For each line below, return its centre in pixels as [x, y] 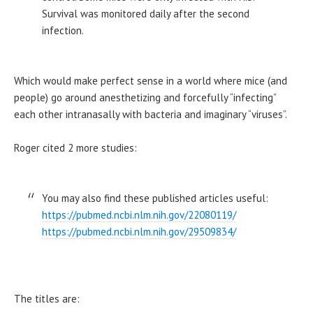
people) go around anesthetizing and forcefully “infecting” [145, 97]
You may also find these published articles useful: [156, 198]
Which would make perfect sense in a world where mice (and [151, 80]
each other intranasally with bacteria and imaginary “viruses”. [151, 114]
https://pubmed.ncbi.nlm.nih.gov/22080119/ [139, 214]
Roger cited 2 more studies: [75, 147]
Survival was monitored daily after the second [146, 13]
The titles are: [47, 298]
